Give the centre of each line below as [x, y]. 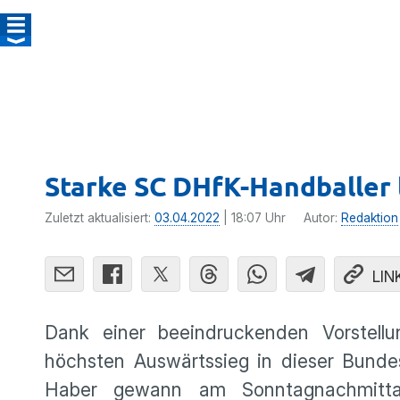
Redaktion [370, 218]
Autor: [322, 218]
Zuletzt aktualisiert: [100, 218]
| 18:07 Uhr [253, 218]
